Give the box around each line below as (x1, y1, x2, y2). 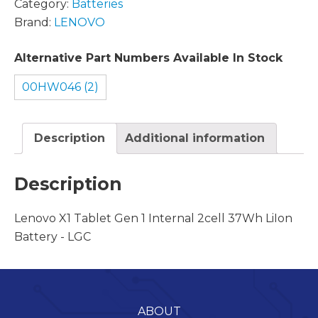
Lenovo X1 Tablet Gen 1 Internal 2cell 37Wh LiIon (14, 211, 292, 225)
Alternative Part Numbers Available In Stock (14, 50, 283, 65)
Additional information (125, 131, 265, 145)
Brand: (14, 15, 54, 29)
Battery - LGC (14, 229, 91, 243)
